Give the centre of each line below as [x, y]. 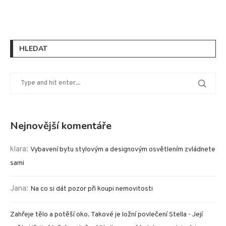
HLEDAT [33, 49]
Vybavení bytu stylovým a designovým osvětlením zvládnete [123, 150]
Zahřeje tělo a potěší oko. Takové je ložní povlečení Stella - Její [106, 215]
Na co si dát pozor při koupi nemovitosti [92, 189]
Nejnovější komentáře [61, 126]
